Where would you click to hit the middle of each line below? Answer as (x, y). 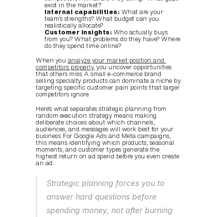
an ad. (45, 163)
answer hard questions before (101, 197)
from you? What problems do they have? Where (113, 39)
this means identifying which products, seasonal (105, 143)
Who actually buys (140, 32)
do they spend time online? (83, 46)
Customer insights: (78, 32)
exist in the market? (73, 5)
